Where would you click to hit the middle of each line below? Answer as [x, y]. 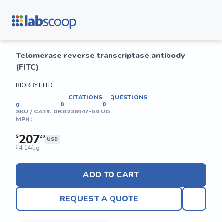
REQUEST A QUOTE [99, 199]
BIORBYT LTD [34, 85]
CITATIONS [85, 97]
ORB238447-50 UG [82, 111]
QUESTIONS [129, 97]
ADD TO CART [111, 175]
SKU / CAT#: [34, 111]
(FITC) [27, 67]
